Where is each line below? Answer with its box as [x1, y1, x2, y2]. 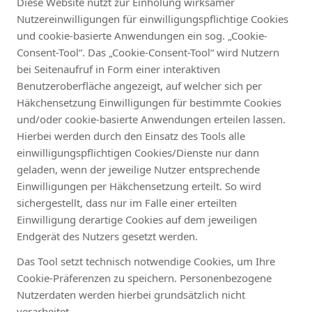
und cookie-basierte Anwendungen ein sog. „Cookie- [17, 28, 267, 42]
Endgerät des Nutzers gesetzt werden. [17, 228, 198, 243]
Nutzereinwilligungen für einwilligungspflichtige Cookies [17, 11, 288, 26]
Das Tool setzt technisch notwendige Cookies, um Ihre [17, 253, 275, 268]
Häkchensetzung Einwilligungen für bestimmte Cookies [17, 95, 281, 109]
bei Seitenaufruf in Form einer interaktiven [17, 61, 220, 76]
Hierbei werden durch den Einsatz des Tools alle [17, 128, 245, 143]
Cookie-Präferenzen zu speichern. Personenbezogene [17, 270, 272, 285]
